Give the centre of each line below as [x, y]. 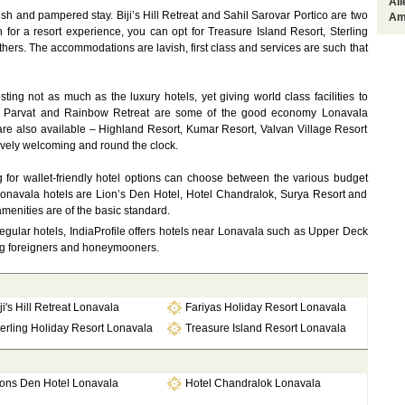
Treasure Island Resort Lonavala [265, 328]
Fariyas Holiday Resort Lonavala [265, 307]
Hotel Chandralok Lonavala [253, 383]
